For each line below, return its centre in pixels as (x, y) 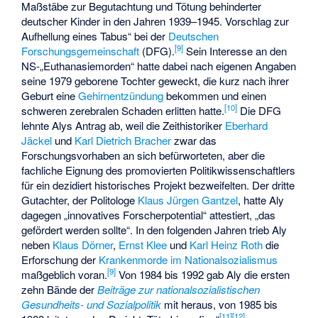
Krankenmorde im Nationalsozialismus (188, 260)
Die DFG (259, 111)
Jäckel (37, 141)
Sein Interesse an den (235, 51)
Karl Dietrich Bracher (123, 141)
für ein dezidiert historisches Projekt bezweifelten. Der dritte (158, 185)
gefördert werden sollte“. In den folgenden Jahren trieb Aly (154, 230)
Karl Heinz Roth (226, 245)
